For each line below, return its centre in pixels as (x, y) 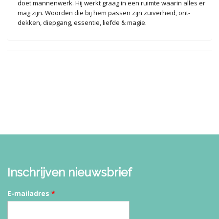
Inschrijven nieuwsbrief (70, 172)
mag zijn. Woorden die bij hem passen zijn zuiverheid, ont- (104, 12)
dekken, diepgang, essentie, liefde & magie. (82, 22)
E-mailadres (29, 193)
